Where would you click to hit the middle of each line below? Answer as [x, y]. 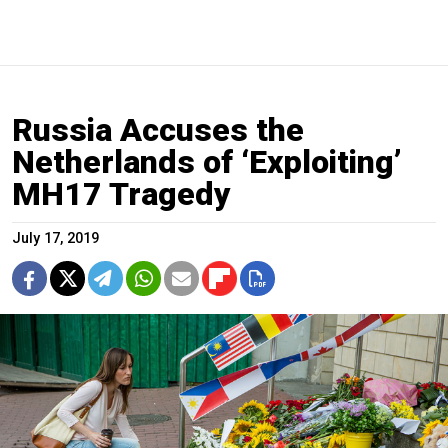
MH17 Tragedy [121, 194]
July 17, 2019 [55, 239]
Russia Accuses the [158, 130]
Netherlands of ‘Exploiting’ [207, 162]
